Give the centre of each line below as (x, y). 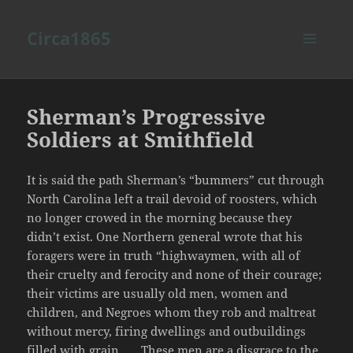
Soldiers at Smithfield (141, 140)
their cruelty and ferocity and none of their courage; (175, 275)
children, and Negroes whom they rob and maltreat (172, 312)
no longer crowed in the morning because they (160, 218)
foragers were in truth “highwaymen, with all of (164, 256)
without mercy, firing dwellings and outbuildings (167, 331)
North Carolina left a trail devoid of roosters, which (173, 199)
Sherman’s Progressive (147, 117)
